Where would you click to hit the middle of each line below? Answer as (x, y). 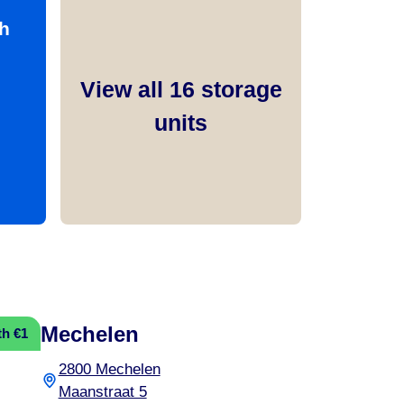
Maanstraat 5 (102, 391)
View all (124, 90)
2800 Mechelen (109, 369)
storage (238, 90)
